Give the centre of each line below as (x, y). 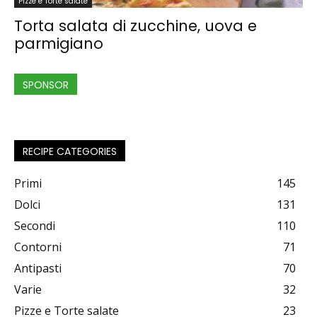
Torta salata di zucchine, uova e (136, 26)
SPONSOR (46, 85)
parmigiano (59, 44)
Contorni (38, 247)
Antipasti (38, 269)
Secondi (35, 226)
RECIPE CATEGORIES (70, 152)
